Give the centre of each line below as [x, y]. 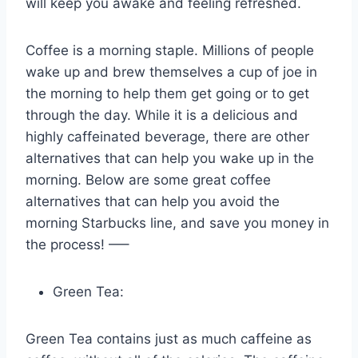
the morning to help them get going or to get [167, 94]
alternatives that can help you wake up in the [170, 159]
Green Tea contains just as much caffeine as [169, 339]
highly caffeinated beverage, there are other [167, 137]
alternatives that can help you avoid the [153, 202]
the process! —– [78, 245]
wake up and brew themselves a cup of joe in [171, 72]
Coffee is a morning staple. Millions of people [170, 51]
